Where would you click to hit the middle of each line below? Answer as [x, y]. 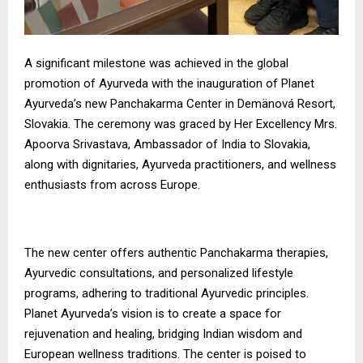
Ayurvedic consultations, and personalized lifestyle [159, 273]
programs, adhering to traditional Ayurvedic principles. [167, 293]
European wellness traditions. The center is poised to [165, 354]
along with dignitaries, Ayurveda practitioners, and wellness [180, 164]
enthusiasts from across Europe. [112, 184]
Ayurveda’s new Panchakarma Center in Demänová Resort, [180, 103]
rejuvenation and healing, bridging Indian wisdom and [163, 333]
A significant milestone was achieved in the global [156, 63]
